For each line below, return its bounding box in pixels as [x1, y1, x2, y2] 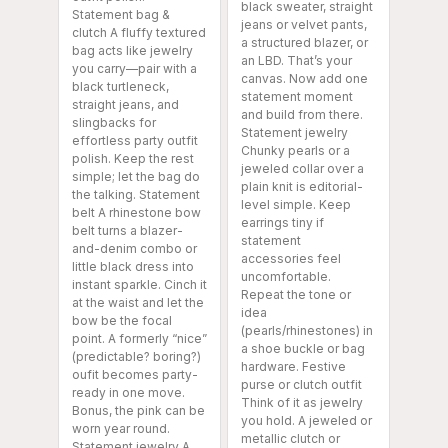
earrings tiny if [241, 214, 324, 230]
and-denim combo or [72, 240, 197, 256]
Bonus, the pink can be [72, 402, 205, 418]
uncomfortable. [241, 268, 331, 284]
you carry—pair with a [72, 60, 197, 76]
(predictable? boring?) [72, 348, 201, 364]
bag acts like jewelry [72, 42, 193, 58]
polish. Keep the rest [72, 150, 194, 166]
